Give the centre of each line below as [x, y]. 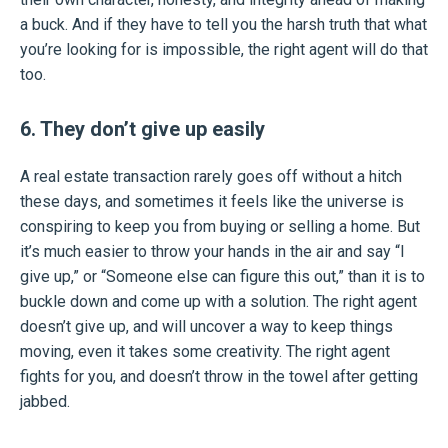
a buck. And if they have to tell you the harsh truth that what [223, 24]
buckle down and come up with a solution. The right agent [218, 301]
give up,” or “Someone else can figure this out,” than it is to [222, 276]
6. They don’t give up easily [142, 129]
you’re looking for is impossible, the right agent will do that [224, 49]
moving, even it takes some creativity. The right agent [205, 351]
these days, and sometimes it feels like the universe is [212, 201]
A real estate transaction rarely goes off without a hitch [211, 176]
